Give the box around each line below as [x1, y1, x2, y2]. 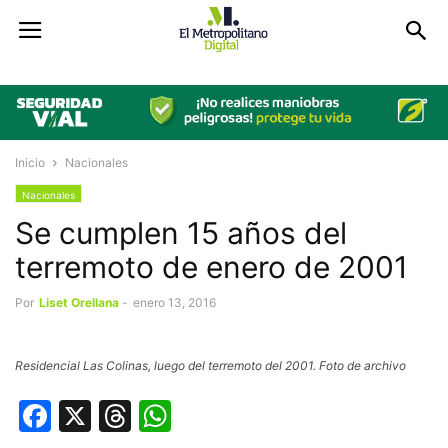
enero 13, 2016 [133, 295, 216, 311]
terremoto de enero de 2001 [15, 249, 408, 286]
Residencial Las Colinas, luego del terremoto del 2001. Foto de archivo [15, 358, 406, 374]
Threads [131, 396, 256, 436]
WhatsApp [171, 396, 329, 436]
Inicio [15, 155, 45, 171]
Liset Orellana [39, 295, 119, 311]
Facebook [51, 396, 200, 436]
